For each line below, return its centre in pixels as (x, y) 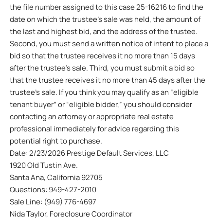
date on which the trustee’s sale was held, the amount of (105, 19)
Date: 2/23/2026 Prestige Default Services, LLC (89, 153)
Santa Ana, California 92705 (56, 177)
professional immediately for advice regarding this (94, 128)
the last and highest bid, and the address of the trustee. (104, 31)
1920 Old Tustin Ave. (44, 165)
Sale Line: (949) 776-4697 (53, 201)
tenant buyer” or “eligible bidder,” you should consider (101, 104)
